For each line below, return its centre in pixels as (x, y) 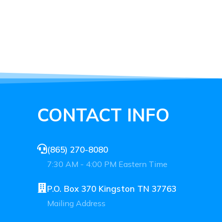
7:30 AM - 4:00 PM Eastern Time (107, 164)
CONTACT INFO (103, 114)
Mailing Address (76, 203)
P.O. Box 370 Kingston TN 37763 (111, 188)
